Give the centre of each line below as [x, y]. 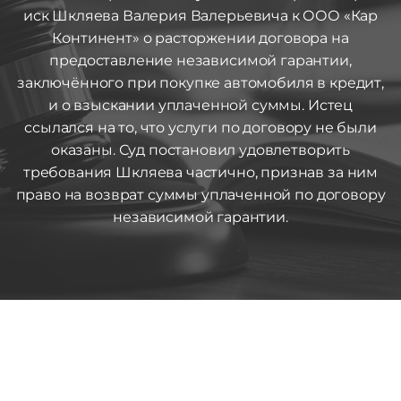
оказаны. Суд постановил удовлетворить [200, 150]
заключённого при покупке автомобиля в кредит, [200, 83]
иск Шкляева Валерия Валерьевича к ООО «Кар [200, 16]
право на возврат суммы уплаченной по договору [200, 195]
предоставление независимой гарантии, [200, 60]
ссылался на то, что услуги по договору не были [200, 128]
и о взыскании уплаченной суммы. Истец [200, 105]
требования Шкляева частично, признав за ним [200, 172]
